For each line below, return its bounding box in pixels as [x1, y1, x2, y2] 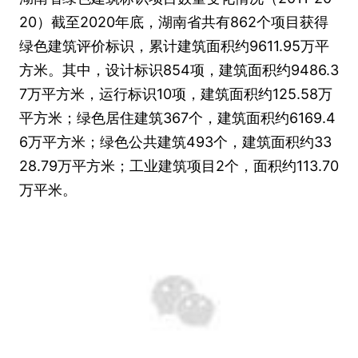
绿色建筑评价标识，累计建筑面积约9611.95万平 [19, 38, 329, 54]
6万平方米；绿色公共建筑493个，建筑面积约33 [19, 133, 332, 150]
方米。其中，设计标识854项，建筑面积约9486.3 [19, 62, 339, 78]
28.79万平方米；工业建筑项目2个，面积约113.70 [19, 157, 339, 174]
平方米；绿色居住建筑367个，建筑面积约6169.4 [19, 109, 336, 126]
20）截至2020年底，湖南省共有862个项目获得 [19, 14, 328, 30]
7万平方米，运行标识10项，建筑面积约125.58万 [19, 86, 332, 102]
